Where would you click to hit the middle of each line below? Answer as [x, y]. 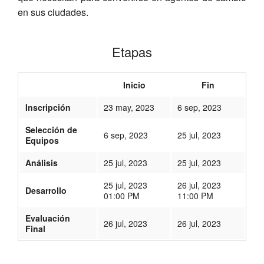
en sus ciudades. [53, 12]
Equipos [42, 140]
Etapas [132, 51]
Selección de [51, 129]
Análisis [42, 162]
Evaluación [48, 218]
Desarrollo [46, 190]
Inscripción [48, 107]
